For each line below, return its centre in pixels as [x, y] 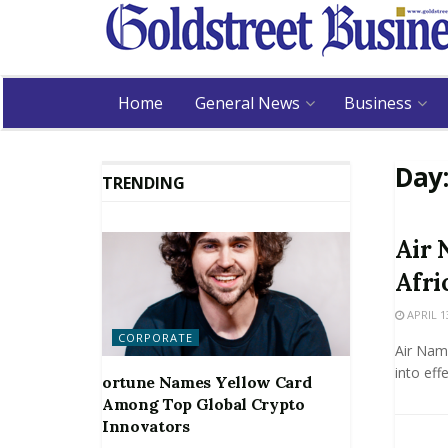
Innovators [146, 425]
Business [378, 103]
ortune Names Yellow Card [207, 381]
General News [247, 103]
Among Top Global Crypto [203, 403]
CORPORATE [155, 337]
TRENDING [143, 183]
